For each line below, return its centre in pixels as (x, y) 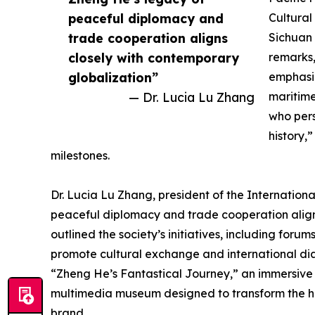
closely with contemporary (154, 57)
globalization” (113, 77)
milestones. (80, 155)
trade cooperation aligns (148, 38)
